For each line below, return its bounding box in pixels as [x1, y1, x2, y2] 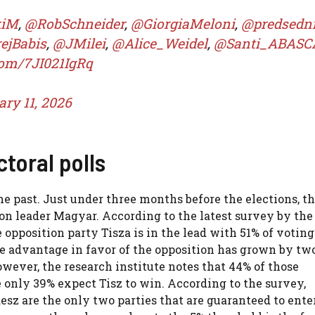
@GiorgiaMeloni [131, 14, 235, 32]
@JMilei [53, 34, 105, 52]
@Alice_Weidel [112, 34, 207, 52]
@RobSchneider [25, 14, 124, 32]
